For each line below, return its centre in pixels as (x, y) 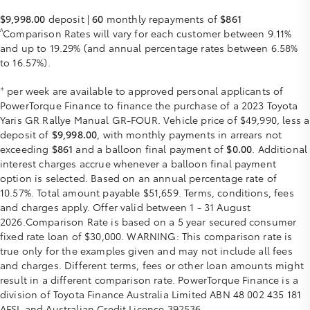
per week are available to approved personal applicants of (144, 91)
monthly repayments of (162, 19)
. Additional (280, 149)
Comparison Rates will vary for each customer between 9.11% (147, 33)
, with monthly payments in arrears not (190, 134)
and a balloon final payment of (150, 149)
